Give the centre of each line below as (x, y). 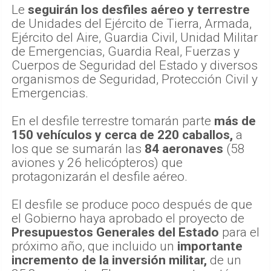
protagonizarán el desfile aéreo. (100, 176)
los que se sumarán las (78, 149)
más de (235, 121)
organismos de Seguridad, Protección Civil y (135, 79)
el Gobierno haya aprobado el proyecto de (128, 218)
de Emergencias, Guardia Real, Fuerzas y (126, 51)
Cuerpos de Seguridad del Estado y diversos (135, 65)
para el (239, 232)
